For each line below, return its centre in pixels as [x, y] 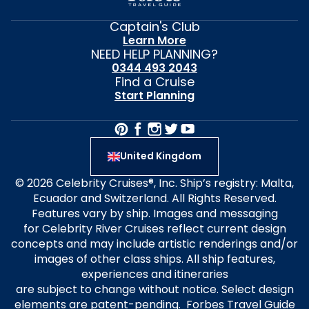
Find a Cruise [154, 81]
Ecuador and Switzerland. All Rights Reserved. [154, 198]
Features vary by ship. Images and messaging [154, 213]
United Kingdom [161, 156]
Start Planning [154, 95]
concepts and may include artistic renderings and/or [154, 243]
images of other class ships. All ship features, [154, 259]
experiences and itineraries [154, 274]
